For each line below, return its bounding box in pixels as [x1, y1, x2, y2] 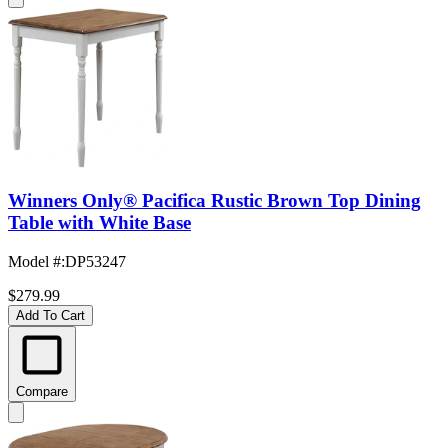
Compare [16, 384, 68, 400]
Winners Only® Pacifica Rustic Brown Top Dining [8, 190, 421, 212]
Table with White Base [8, 212, 191, 234]
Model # [8, 253, 61, 271]
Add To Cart [16, 308, 85, 324]
